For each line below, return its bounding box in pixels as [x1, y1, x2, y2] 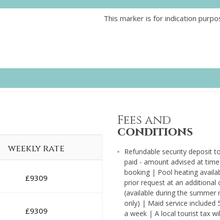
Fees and [117, 112, 171, 129]
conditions [117, 124, 193, 140]
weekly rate [8, 142, 64, 155]
